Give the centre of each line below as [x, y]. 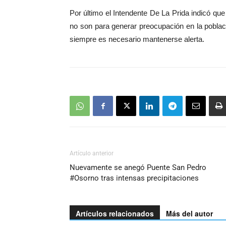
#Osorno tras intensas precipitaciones [134, 178]
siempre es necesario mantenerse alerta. [137, 39]
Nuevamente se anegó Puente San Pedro [138, 167]
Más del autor [189, 213]
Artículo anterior [92, 153]
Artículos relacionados [115, 213]
